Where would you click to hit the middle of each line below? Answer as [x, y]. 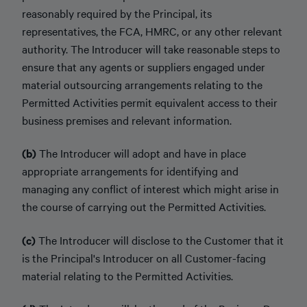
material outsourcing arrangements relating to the [142, 84]
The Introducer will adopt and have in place [143, 153]
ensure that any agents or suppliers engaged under [144, 66]
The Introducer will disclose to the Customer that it [161, 240]
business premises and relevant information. [127, 120]
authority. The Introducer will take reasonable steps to [151, 48]
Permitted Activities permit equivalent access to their [150, 102]
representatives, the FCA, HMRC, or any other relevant [152, 30]
